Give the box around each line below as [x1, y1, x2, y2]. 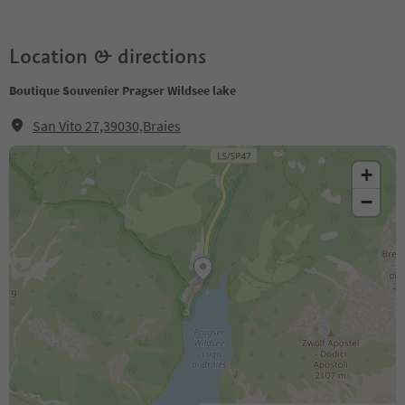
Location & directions [9, 43, 206, 69]
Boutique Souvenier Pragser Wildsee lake [9, 82, 236, 99]
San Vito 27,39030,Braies [33, 117, 181, 135]
